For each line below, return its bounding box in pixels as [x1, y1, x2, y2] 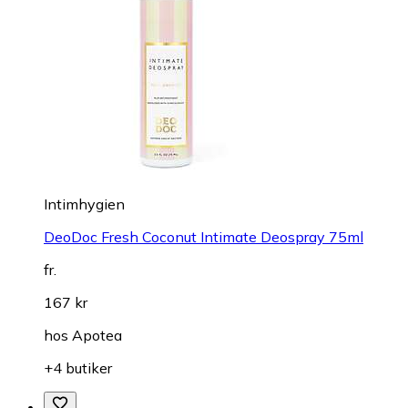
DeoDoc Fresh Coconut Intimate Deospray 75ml [44, 227, 363, 246]
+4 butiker [44, 358, 112, 377]
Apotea [72, 325, 122, 344]
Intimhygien [44, 194, 125, 213]
